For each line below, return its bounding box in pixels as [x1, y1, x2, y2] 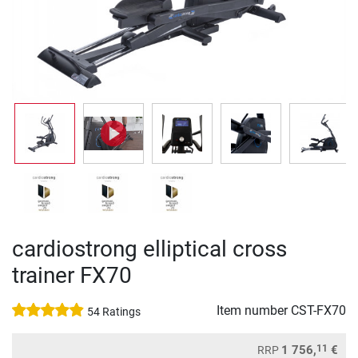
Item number [217, 303, 291, 318]
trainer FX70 [12, 262, 132, 288]
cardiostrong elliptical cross [12, 236, 287, 262]
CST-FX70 [291, 303, 346, 318]
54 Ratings [87, 305, 141, 319]
